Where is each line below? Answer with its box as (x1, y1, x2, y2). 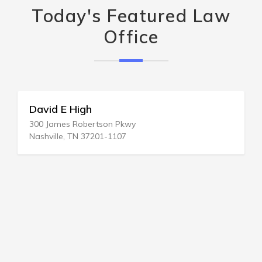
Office (103, 26, 159, 48)
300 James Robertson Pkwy (29, 119, 136, 129)
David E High (29, 102, 92, 116)
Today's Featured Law (32, 5, 230, 27)
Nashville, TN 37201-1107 (29, 131, 126, 142)
